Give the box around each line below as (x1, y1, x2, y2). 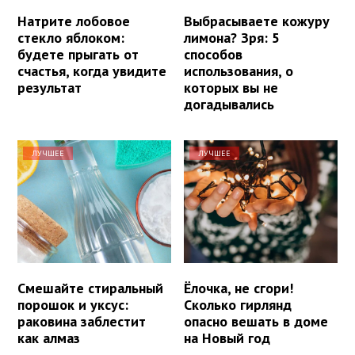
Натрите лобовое (17, 11, 130, 30)
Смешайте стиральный (17, 278, 163, 297)
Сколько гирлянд (184, 295, 292, 314)
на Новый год (184, 328, 271, 347)
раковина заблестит (17, 311, 146, 330)
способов (184, 44, 243, 63)
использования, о (184, 61, 294, 80)
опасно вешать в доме (184, 311, 329, 330)
